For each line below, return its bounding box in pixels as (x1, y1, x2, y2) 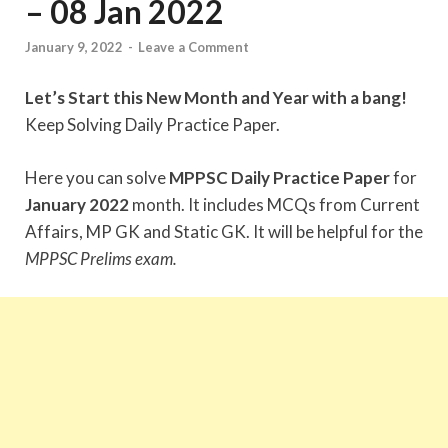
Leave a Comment (138, 39, 249, 56)
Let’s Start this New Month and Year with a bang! (25, 87, 407, 109)
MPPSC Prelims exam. (25, 247, 177, 269)
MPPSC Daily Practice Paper (169, 166, 390, 188)
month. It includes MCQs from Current (132, 193, 420, 215)
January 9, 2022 (25, 39, 123, 56)
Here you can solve (25, 166, 169, 188)
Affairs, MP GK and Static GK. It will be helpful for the (25, 220, 423, 242)
